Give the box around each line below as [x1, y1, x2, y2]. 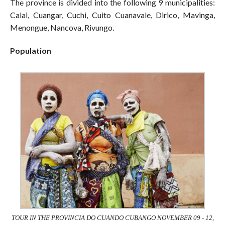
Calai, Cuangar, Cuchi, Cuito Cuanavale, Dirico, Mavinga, [10, 10, 215, 20]
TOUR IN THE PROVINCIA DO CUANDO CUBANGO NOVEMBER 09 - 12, [11, 213, 214, 221]
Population [10, 45, 51, 55]
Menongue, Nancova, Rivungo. [10, 23, 114, 33]
